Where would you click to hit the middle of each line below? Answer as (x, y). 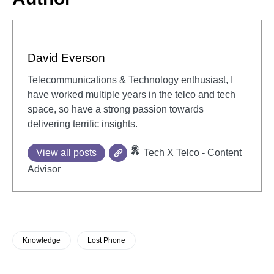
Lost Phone (106, 240)
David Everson (66, 57)
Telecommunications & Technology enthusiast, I (130, 80)
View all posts (66, 152)
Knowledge (42, 240)
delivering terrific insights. (83, 124)
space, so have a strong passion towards (116, 109)
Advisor (44, 169)
